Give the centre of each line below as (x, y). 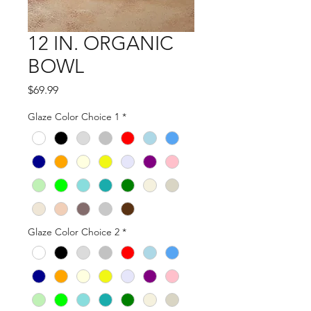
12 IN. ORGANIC (101, 44)
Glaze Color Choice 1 (74, 117)
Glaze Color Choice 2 (74, 232)
